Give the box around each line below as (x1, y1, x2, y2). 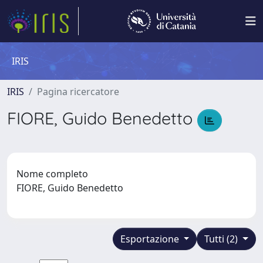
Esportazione (120, 232, 181, 245)
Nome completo (16, 167, 88, 180)
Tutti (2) (204, 232, 241, 245)
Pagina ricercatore (37, 85, 119, 98)
